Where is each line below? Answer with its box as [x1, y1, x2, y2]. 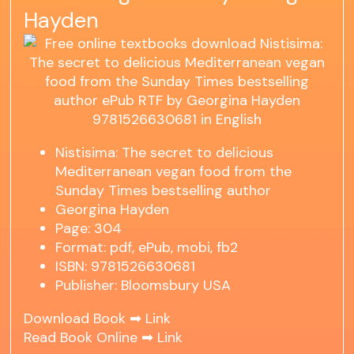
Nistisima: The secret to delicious [55, 143, 274, 163]
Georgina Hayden [55, 200, 170, 220]
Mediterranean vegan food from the [55, 162, 292, 182]
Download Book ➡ [24, 309, 146, 329]
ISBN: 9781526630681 [55, 257, 196, 277]
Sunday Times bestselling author [55, 181, 272, 201]
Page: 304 [55, 219, 122, 239]
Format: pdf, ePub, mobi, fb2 [55, 238, 239, 258]
